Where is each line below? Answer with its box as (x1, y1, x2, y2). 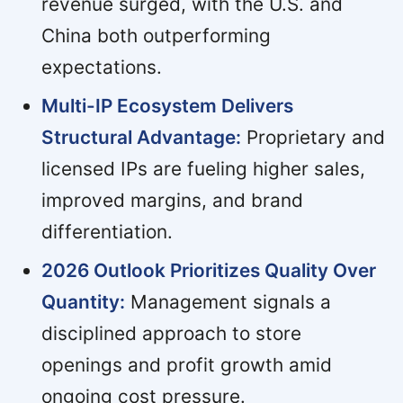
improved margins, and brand (40, 189, 303, 212)
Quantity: (40, 291, 125, 314)
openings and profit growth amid (40, 354, 332, 377)
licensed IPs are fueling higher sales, (40, 157, 365, 181)
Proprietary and (240, 126, 385, 149)
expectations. (40, 56, 162, 79)
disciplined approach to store (40, 322, 301, 345)
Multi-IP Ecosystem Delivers (40, 94, 293, 118)
